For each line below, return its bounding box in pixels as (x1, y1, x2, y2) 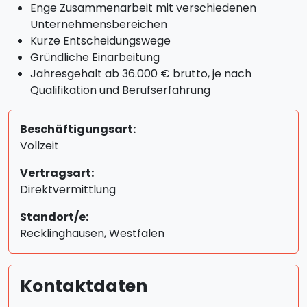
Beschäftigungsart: (20, 121, 136, 137)
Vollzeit (20, 138, 59, 153)
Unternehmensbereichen (30, 16, 167, 32)
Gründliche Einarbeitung (30, 49, 160, 65)
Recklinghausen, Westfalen (20, 225, 164, 241)
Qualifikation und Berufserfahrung (30, 82, 210, 98)
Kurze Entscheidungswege (30, 33, 171, 49)
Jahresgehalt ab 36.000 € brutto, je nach (30, 66, 251, 82)
